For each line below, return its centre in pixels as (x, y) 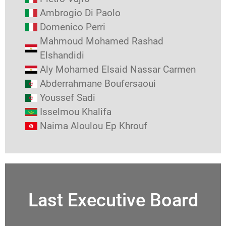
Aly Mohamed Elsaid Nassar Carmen (118, 69)
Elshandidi (62, 55)
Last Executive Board (113, 200)
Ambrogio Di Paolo (80, 13)
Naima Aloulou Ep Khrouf (94, 126)
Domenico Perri (73, 27)
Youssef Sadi (68, 97)
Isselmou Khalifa (76, 111)
